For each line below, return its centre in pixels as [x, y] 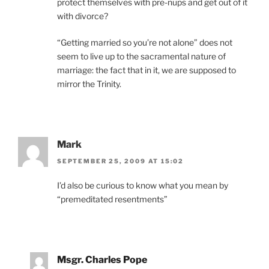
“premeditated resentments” [112, 199]
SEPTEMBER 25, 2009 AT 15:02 [121, 161]
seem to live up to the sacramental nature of [141, 56]
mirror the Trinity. [89, 83]
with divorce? [83, 16]
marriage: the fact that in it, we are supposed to [147, 70]
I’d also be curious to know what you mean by [143, 186]
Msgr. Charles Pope [102, 260]
